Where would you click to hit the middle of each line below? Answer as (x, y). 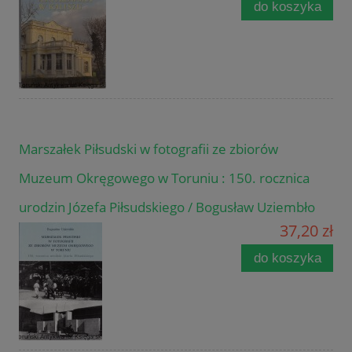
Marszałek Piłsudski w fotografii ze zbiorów (148, 148)
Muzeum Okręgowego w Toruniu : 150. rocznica (164, 178)
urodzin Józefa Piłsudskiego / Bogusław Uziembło (167, 207)
